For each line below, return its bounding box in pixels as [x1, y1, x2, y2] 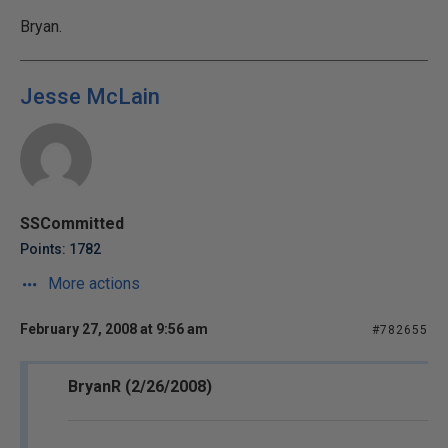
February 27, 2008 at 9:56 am [20, 321, 208, 337]
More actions [44, 274, 140, 293]
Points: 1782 [20, 241, 101, 257]
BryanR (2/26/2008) [68, 377, 212, 396]
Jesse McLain [20, 84, 160, 109]
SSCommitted [20, 214, 124, 233]
